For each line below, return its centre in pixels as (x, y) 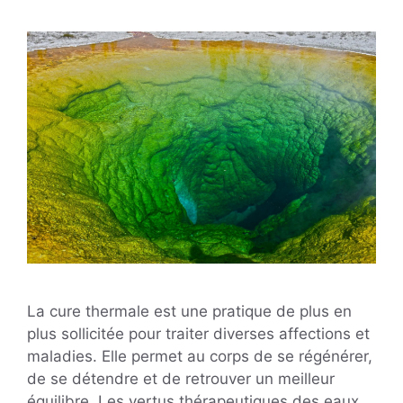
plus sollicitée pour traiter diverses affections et (198, 334)
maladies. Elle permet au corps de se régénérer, (200, 357)
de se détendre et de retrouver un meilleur (181, 379)
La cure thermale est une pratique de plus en (189, 312)
